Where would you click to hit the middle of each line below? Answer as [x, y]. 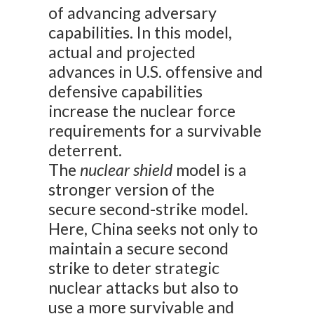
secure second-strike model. [149, 209]
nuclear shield [127, 170]
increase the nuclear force [142, 111]
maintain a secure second [139, 248]
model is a [210, 170]
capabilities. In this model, [141, 33]
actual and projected [122, 52]
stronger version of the [132, 190]
